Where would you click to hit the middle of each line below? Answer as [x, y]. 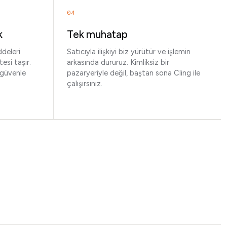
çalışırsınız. [85, 84]
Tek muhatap [97, 34]
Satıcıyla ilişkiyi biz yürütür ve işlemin [129, 52]
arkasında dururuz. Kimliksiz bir [118, 62]
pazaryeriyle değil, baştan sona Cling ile [134, 73]
